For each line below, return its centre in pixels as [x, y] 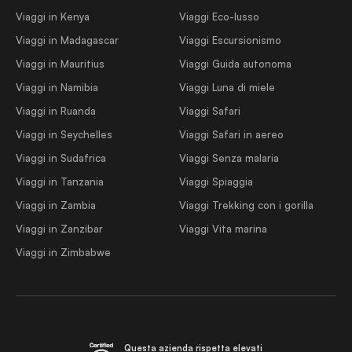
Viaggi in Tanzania [60, 181]
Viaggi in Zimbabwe [63, 252]
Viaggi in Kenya [53, 16]
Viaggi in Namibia [57, 87]
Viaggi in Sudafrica [61, 158]
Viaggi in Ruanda [56, 111]
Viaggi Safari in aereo [232, 134]
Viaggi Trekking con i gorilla [247, 205]
